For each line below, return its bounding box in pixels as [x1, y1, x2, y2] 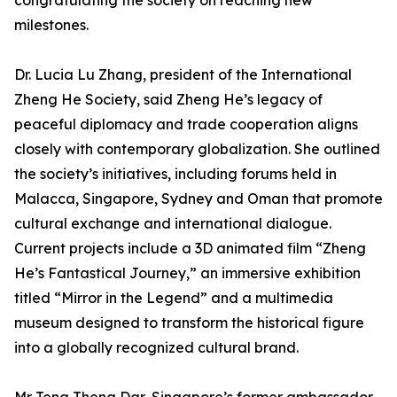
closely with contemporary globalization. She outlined [14, 140, 380, 159]
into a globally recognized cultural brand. [14, 339, 299, 357]
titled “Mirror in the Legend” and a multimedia [14, 289, 333, 307]
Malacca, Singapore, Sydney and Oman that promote [14, 190, 383, 208]
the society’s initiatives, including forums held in [14, 165, 337, 183]
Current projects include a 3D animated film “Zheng [14, 239, 366, 258]
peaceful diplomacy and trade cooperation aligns [14, 115, 358, 134]
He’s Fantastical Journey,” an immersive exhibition [14, 264, 361, 283]
